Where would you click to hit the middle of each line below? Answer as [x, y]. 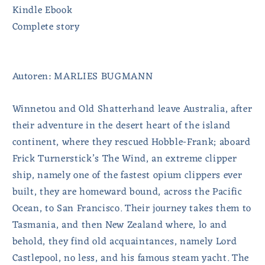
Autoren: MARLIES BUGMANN [83, 76]
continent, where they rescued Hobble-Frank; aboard [131, 143]
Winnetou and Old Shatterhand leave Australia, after [132, 109]
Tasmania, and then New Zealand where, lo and [119, 225]
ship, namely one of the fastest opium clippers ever [127, 176]
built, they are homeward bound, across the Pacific [127, 192]
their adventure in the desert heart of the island [121, 126]
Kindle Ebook [42, 10]
